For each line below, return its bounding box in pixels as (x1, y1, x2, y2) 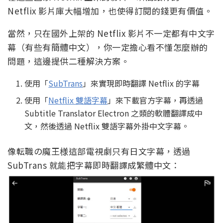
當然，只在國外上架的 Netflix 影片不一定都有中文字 (7, 26, 215, 39)
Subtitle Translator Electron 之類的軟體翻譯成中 (24, 107, 203, 119)
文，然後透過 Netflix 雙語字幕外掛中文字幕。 (24, 119, 190, 132)
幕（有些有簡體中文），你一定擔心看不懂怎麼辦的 (7, 40, 208, 53)
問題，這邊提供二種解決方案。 (7, 54, 129, 67)
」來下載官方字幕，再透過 (108, 94, 204, 106)
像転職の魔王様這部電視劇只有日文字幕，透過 (7, 144, 191, 157)
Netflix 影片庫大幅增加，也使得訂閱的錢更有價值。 (7, 4, 213, 17)
